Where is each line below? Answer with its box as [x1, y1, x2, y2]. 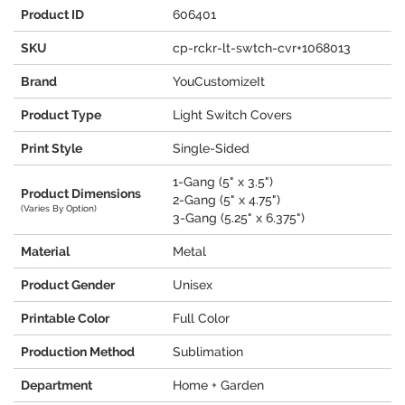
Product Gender [21, 278, 115, 293]
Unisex [173, 278, 212, 293]
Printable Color [21, 311, 109, 326]
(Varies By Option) [21, 203, 97, 214]
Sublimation [173, 344, 243, 360]
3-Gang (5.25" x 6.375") [173, 211, 305, 226]
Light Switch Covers [173, 108, 292, 123]
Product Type [21, 108, 101, 123]
